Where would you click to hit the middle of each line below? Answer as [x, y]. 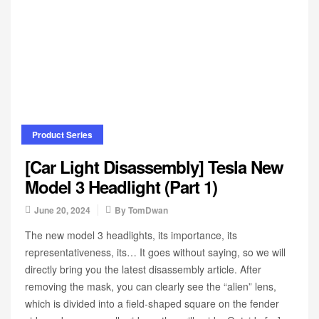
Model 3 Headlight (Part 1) [121, 187]
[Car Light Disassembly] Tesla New [154, 167]
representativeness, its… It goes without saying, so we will [155, 252]
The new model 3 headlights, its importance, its [131, 235]
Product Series [62, 135]
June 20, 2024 [62, 210]
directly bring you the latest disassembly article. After [143, 269]
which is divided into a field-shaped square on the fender [152, 303]
